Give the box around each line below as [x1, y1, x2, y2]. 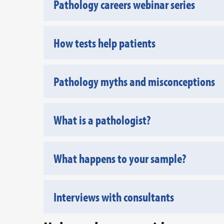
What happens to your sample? [53, 150, 186, 166]
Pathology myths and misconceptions [53, 73, 215, 89]
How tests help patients [53, 35, 155, 50]
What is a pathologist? [53, 112, 150, 127]
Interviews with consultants [53, 189, 174, 204]
